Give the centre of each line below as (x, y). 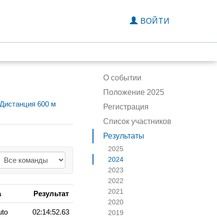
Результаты (124, 136)
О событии (122, 78)
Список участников (137, 121)
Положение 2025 (134, 92)
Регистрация (126, 107)
